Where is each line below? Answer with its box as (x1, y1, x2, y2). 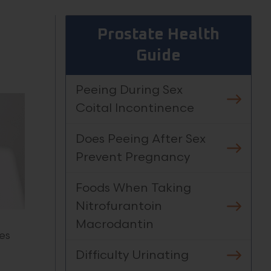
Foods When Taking (76, 181, 191, 195)
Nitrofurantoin (76, 199, 162, 214)
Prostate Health (97, 27, 220, 43)
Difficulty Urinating (76, 248, 189, 263)
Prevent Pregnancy (76, 150, 190, 165)
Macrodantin (76, 217, 154, 232)
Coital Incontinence (76, 101, 194, 116)
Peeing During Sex (76, 83, 183, 97)
